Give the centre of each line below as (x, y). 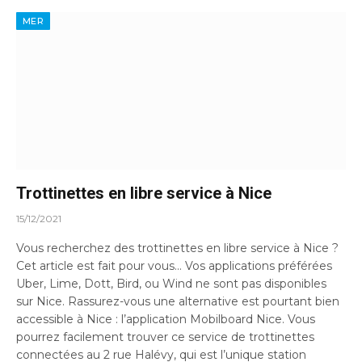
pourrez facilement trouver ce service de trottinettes (165, 337)
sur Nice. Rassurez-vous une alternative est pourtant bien (178, 301)
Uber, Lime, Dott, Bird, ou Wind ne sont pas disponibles (171, 283)
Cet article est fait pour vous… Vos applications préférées (174, 265)
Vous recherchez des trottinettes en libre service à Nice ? (177, 248)
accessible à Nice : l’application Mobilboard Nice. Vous (166, 319)
